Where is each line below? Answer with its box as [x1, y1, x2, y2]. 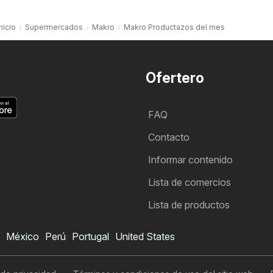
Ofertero [146, 69, 204, 87]
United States [115, 230, 175, 243]
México [6, 230, 39, 243]
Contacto [148, 130, 190, 143]
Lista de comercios [148, 175, 231, 188]
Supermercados [24, 22, 83, 32]
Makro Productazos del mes [123, 22, 225, 32]
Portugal [72, 230, 109, 243]
